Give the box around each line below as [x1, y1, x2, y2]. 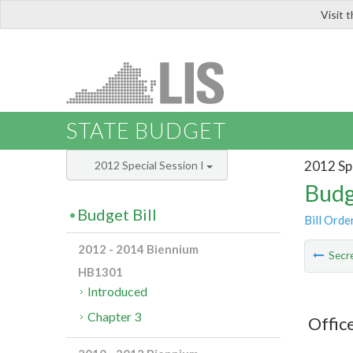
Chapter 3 [87, 309, 142, 325]
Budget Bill [77, 205, 157, 225]
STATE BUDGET [66, 117, 226, 144]
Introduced [87, 284, 148, 299]
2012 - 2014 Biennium [78, 242, 199, 257]
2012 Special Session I [95, 158, 206, 173]
